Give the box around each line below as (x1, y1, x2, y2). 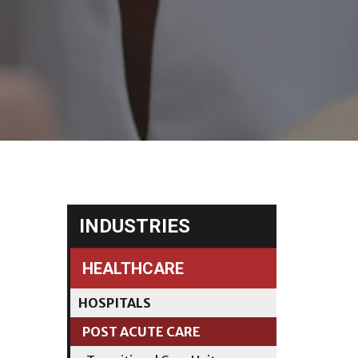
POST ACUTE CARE (82, 324, 201, 340)
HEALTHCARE (82, 259, 184, 278)
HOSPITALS (78, 295, 151, 311)
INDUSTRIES (78, 215, 190, 237)
